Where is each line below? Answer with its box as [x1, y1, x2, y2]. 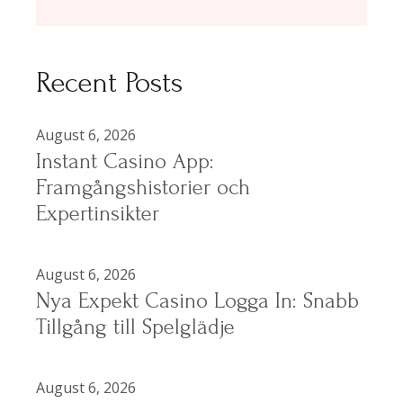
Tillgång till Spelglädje [36, 315, 236, 340]
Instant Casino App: [36, 149, 215, 175]
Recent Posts [36, 67, 184, 100]
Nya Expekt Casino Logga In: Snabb [36, 289, 360, 314]
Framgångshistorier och [36, 175, 251, 201]
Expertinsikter [36, 201, 160, 227]
